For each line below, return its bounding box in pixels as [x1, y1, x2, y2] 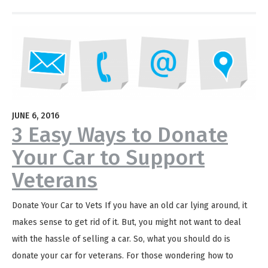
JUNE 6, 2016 [12, 110, 59, 121]
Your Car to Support [12, 144, 205, 170]
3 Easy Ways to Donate [12, 121, 228, 147]
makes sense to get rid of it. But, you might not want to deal [12, 217, 241, 227]
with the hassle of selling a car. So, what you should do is [12, 233, 230, 244]
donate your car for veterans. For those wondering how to [12, 250, 233, 261]
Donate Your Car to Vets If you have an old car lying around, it [12, 200, 247, 211]
